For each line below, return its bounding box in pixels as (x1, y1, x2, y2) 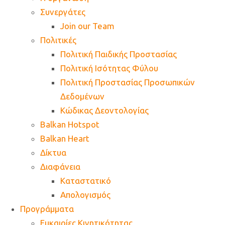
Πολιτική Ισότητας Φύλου (60, 63, 158, 73)
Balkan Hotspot (40, 120, 99, 130)
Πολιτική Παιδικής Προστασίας (60, 49, 177, 59)
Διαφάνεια (40, 162, 80, 172)
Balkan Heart (40, 134, 89, 144)
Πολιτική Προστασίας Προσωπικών (60, 77, 195, 87)
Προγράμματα (20, 204, 74, 214)
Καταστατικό (60, 176, 111, 186)
